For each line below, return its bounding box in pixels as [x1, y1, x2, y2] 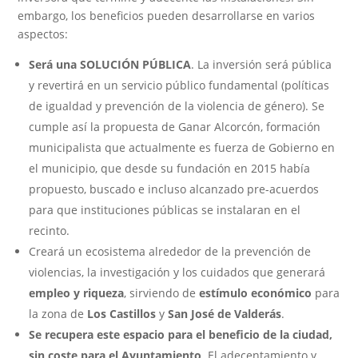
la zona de [29, 305, 88, 321]
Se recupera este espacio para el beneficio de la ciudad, [29, 326, 333, 342]
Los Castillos [87, 305, 157, 321]
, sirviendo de [124, 284, 200, 300]
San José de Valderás [168, 305, 282, 321]
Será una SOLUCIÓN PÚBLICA [29, 56, 192, 72]
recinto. [29, 222, 70, 238]
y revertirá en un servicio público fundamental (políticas [29, 77, 330, 93]
